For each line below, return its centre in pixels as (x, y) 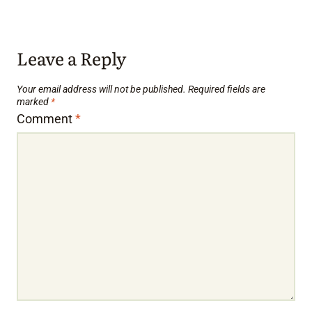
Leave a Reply (71, 58)
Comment (46, 119)
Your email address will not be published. (101, 89)
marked (34, 102)
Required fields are (227, 89)
